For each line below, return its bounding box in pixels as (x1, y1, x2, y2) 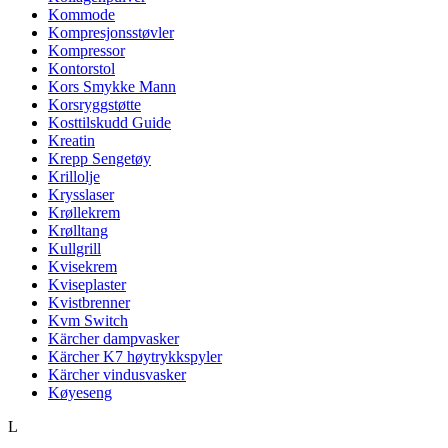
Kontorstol (48, 60, 115, 77)
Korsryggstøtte (48, 96, 141, 113)
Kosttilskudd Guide (48, 114, 171, 131)
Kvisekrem (48, 258, 117, 275)
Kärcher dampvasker (48, 330, 179, 347)
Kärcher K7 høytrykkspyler (48, 348, 222, 365)
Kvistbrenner (48, 294, 130, 311)
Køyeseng (48, 384, 112, 401)
